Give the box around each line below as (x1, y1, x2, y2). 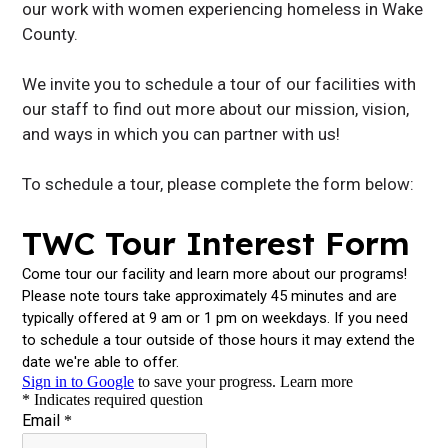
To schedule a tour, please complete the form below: (22, 174, 415, 194)
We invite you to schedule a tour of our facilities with (22, 74, 417, 94)
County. (22, 24, 79, 44)
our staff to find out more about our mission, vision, (22, 99, 410, 119)
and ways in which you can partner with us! (22, 124, 345, 144)
